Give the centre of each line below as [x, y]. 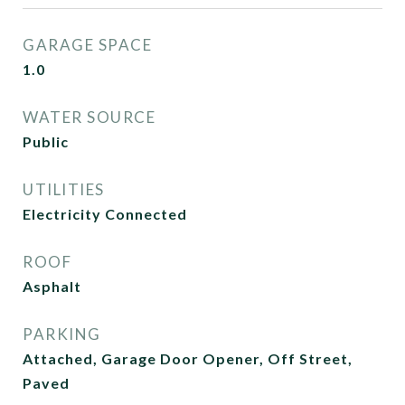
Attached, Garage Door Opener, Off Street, [188, 358]
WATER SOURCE [89, 117]
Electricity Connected [105, 214]
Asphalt [52, 286]
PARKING [62, 334]
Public [46, 141]
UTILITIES [64, 189]
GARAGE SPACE [87, 45]
